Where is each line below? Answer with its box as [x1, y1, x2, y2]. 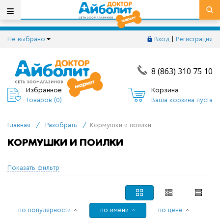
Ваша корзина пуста [151, 96, 213, 103]
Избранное [26, 86, 62, 94]
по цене [158, 207, 183, 213]
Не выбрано [7, 36, 45, 42]
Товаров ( [26, 96, 56, 103]
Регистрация [176, 36, 213, 42]
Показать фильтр [7, 165, 59, 171]
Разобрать [45, 122, 77, 128]
